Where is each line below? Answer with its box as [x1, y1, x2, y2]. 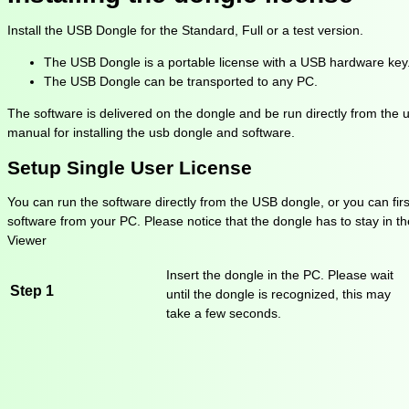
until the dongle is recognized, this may [166, 287, 391, 302]
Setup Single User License [7, 156, 252, 178]
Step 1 [10, 281, 54, 299]
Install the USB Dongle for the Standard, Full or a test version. [7, 22, 363, 37]
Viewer [7, 233, 47, 248]
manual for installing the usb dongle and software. [7, 124, 295, 140]
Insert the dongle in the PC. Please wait [166, 267, 393, 283]
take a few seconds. [166, 306, 281, 321]
